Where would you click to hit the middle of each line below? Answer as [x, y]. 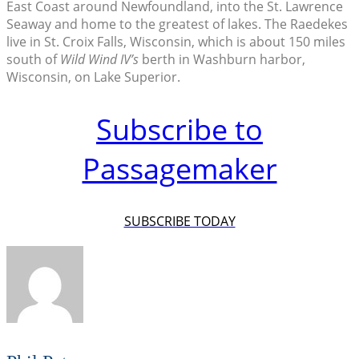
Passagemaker [179, 168]
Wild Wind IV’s [99, 60]
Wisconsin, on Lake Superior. [93, 77]
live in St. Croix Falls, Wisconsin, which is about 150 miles [176, 42]
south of [33, 60]
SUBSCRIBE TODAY [179, 221]
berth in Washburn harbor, [222, 60]
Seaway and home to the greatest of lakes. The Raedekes [177, 24]
